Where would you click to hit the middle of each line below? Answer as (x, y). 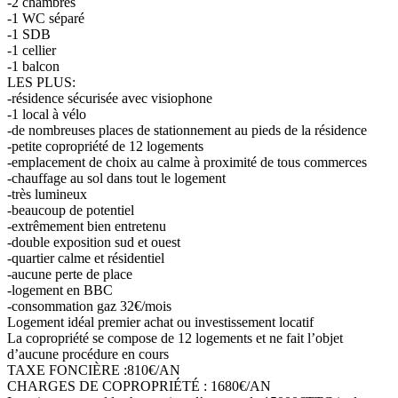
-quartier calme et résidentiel (86, 258)
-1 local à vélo (47, 114)
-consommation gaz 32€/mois (89, 306)
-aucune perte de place (70, 274)
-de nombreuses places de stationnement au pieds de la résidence (187, 130)
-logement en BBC (60, 290)
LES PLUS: (41, 82)
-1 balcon (33, 66)
